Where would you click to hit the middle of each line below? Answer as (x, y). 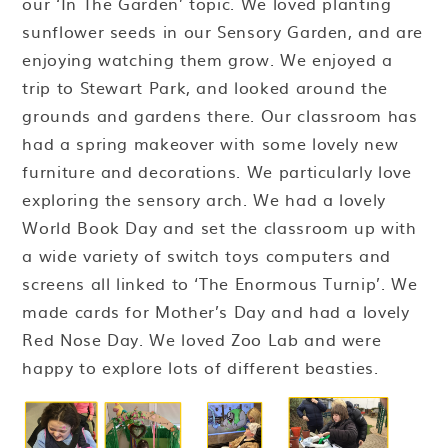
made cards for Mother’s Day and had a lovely (216, 311)
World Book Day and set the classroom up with (219, 227)
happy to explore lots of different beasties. (203, 367)
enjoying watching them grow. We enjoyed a (207, 59)
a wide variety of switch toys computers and (206, 255)
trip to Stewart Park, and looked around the (205, 87)
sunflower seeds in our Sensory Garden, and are (222, 31)
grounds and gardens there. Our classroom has (220, 115)
